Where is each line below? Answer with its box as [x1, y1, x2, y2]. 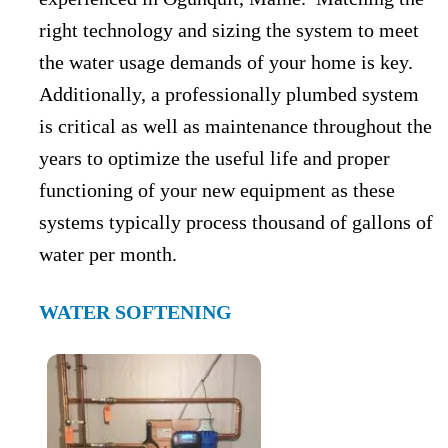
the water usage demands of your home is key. [39, 51, 418, 73]
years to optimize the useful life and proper [39, 147, 390, 169]
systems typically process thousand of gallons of [39, 211, 433, 233]
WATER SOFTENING [39, 301, 232, 323]
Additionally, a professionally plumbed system [39, 83, 419, 105]
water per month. [39, 243, 177, 265]
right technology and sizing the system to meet [39, 19, 419, 41]
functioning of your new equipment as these [39, 179, 395, 201]
